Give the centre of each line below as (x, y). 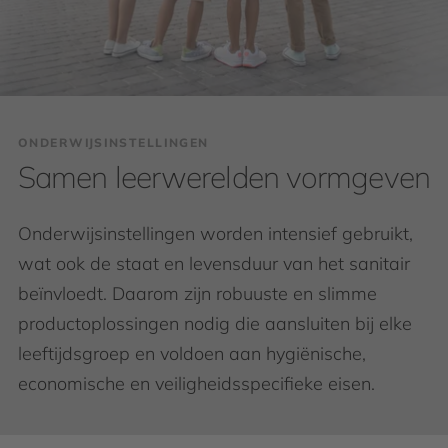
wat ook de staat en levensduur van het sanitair (214, 263)
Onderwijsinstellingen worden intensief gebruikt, (215, 233)
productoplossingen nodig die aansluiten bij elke (215, 323)
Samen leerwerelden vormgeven (224, 177)
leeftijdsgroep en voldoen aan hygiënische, (192, 353)
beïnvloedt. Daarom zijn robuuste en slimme (197, 293)
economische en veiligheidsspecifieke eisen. (196, 383)
